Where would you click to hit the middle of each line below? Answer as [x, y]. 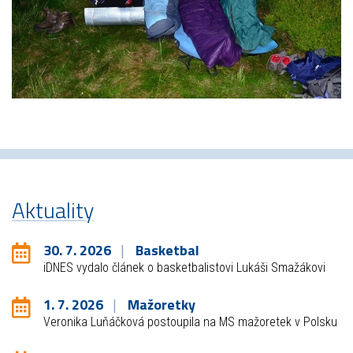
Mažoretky [161, 304]
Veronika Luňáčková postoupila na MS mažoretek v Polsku [190, 321]
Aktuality [53, 210]
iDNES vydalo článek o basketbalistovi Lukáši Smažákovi [184, 267]
